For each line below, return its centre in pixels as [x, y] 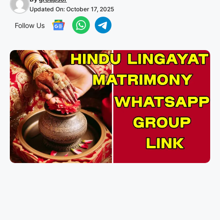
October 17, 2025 [90, 9]
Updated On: [48, 9]
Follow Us [30, 25]
